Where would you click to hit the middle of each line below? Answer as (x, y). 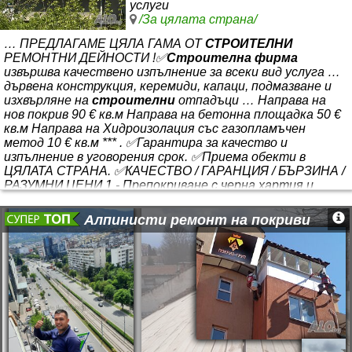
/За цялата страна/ (198, 19)
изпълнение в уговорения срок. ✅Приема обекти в (155, 156)
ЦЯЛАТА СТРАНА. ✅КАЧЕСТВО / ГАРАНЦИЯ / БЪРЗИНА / (174, 170)
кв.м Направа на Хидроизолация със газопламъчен (155, 128)
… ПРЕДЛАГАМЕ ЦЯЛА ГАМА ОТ (104, 43)
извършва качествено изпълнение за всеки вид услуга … (172, 71)
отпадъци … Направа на (251, 100)
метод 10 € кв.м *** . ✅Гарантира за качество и (146, 142)
